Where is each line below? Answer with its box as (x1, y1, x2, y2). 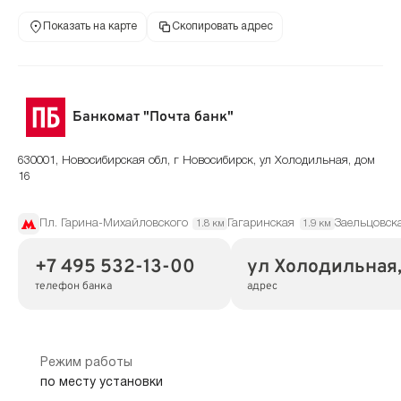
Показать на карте (42, 21, 137, 32)
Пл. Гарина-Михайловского (39, 218, 188, 229)
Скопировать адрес (171, 21, 273, 32)
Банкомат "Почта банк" (73, 108, 235, 127)
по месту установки (39, 377, 163, 389)
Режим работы (39, 356, 132, 369)
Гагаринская (227, 218, 295, 229)
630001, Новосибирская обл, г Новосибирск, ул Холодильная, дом (18, 155, 375, 166)
